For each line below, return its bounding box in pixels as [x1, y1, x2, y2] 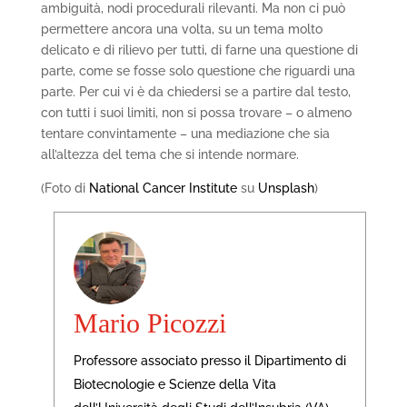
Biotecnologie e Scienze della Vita [73, 377, 276, 392]
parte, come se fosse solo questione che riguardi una [40, 64, 355, 79]
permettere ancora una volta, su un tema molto [40, 22, 323, 37]
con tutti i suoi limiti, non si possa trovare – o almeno [40, 105, 352, 121]
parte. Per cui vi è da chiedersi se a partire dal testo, [40, 84, 351, 100]
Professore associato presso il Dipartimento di [73, 353, 346, 369]
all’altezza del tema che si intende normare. [40, 147, 299, 163]
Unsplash [257, 181, 314, 196]
